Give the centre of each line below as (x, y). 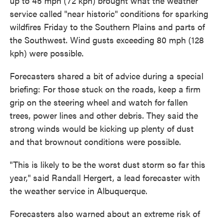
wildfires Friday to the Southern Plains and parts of (107, 27)
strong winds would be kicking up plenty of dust (102, 128)
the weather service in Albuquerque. (79, 191)
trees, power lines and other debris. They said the (104, 115)
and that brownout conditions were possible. (95, 141)
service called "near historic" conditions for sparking (109, 13)
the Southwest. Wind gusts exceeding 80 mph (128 (107, 40)
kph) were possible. (47, 53)
